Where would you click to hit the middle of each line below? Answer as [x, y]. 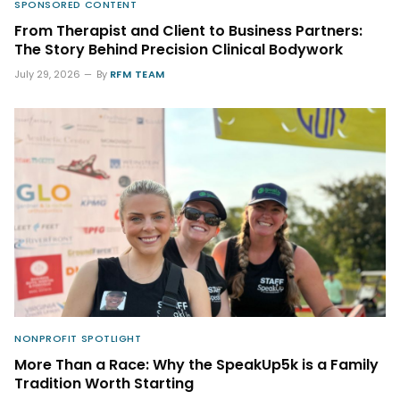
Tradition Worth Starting [104, 383]
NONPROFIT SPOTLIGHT [78, 338]
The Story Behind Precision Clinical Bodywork [179, 49]
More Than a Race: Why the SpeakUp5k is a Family [196, 364]
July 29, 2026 [47, 74]
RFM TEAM [137, 74]
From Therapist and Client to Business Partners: [188, 30]
